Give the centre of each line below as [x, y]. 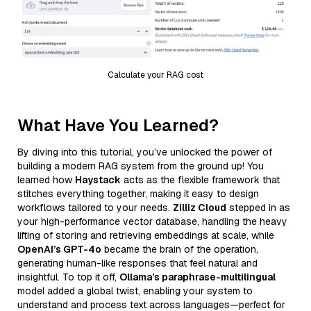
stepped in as [258, 207]
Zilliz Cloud [200, 207]
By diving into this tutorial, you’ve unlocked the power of [145, 152]
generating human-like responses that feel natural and [137, 263]
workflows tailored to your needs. [95, 207]
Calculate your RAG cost [155, 75]
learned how [46, 179]
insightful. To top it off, [68, 277]
